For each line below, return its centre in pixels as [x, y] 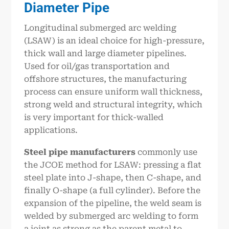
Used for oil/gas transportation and [97, 66]
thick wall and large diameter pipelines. [106, 53]
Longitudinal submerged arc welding [100, 28]
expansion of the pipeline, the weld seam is [113, 203]
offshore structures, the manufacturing [106, 79]
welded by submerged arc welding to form [111, 216]
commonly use [167, 152]
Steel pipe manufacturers [80, 152]
